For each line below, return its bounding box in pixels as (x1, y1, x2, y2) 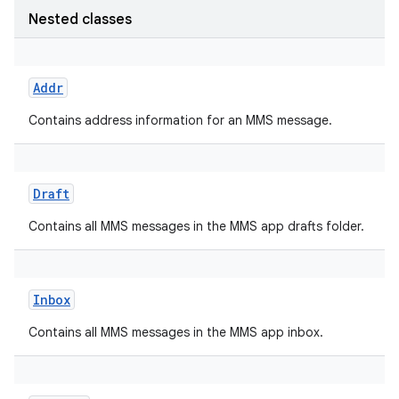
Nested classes (28, 11, 132, 28)
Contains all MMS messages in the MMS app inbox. (28, 324, 323, 340)
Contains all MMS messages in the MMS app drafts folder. (28, 218, 364, 234)
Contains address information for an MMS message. (28, 112, 332, 128)
